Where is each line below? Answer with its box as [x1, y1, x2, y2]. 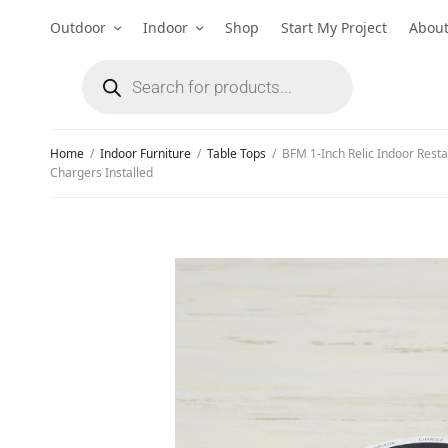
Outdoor [50, 17, 106, 37]
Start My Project [281, 17, 387, 37]
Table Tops [207, 145, 266, 162]
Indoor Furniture [100, 145, 191, 162]
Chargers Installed [50, 164, 153, 181]
